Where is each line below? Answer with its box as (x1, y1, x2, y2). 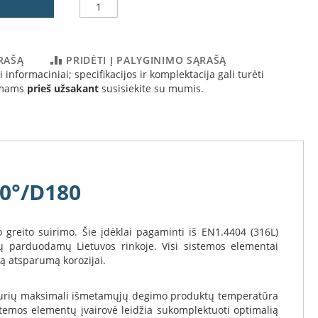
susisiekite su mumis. (99, 82, 204, 95)
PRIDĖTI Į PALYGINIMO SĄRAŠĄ (66, 53, 227, 67)
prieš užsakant (27, 82, 99, 95)
